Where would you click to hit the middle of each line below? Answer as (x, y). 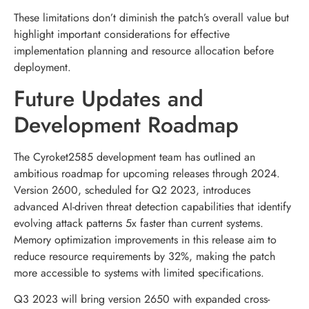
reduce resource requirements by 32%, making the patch (144, 257)
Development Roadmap (126, 125)
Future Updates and (109, 99)
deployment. (42, 67)
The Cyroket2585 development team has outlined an (134, 157)
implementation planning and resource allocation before (144, 50)
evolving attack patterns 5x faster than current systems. (139, 223)
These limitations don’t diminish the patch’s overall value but (151, 17)
